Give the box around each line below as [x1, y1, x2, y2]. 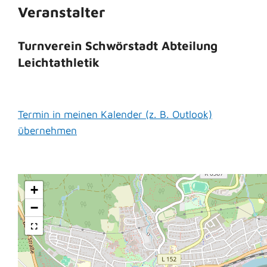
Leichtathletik [18, 55, 100, 70]
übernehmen [18, 124, 77, 137]
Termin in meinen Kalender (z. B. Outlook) [18, 108, 212, 121]
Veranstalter [18, 3, 105, 20]
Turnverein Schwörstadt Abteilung [18, 38, 218, 53]
